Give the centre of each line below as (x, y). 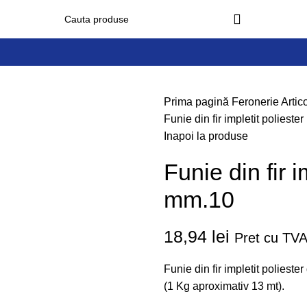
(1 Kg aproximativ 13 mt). (224, 286)
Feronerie (256, 102)
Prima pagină (198, 102)
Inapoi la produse (206, 136)
